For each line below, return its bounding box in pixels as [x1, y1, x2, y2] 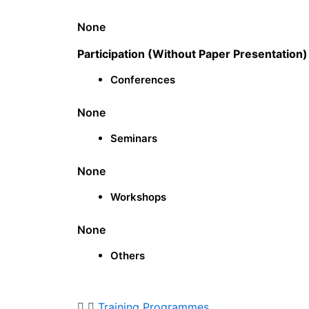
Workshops [110, 190, 166, 204]
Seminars [110, 132, 157, 146]
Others [110, 249, 145, 263]
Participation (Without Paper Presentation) [77, 47, 308, 61]
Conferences [110, 73, 175, 87]
